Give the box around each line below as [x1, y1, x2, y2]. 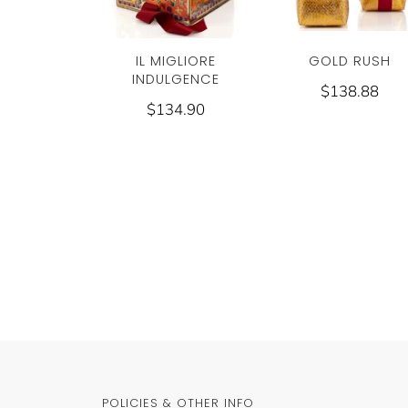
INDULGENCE [131, 70, 219, 89]
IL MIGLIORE [135, 52, 216, 71]
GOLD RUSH [309, 52, 392, 71]
